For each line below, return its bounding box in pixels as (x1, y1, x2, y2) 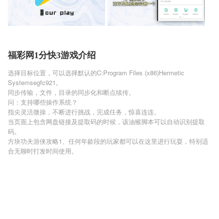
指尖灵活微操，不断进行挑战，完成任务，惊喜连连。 (8, 107, 160, 116)
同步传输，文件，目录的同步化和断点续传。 (8, 88, 135, 97)
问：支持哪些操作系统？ (8, 97, 78, 107)
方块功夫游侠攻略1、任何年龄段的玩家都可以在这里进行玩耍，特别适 (8, 136, 208, 146)
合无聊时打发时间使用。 (8, 146, 78, 155)
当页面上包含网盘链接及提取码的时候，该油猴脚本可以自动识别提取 (8, 117, 205, 126)
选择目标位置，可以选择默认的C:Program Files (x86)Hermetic (8, 68, 184, 77)
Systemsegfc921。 (8, 78, 62, 87)
